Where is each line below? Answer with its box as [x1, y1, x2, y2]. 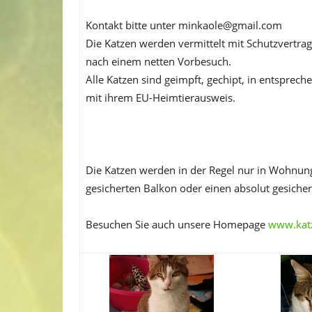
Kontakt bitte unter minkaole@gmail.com [86, 17, 282, 32]
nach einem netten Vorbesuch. [86, 54, 231, 68]
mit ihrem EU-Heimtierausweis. [86, 90, 235, 104]
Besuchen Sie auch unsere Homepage [86, 217, 268, 231]
